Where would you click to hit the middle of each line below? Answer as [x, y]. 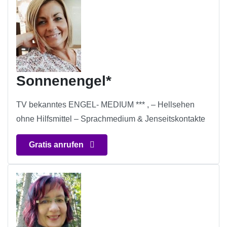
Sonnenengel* [64, 81]
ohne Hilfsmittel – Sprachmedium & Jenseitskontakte [111, 119]
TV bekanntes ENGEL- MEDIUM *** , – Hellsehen [105, 105]
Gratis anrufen [57, 145]
